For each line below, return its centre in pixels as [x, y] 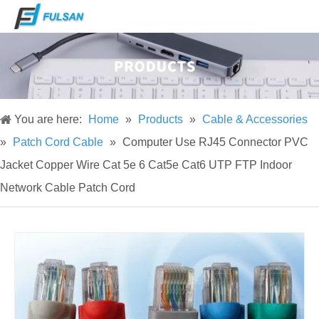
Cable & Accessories [255, 120]
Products [161, 120]
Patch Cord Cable [58, 142]
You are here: [48, 120]
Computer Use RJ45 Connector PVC [215, 142]
